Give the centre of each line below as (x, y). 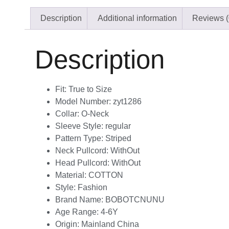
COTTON (106, 175)
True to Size (90, 89)
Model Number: (84, 101)
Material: (72, 175)
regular (118, 126)
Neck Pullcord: (83, 150)
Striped (118, 138)
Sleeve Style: (80, 126)
